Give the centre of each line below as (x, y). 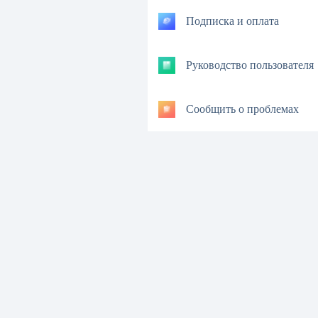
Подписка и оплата (232, 22)
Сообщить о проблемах (242, 110)
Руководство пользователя (250, 66)
